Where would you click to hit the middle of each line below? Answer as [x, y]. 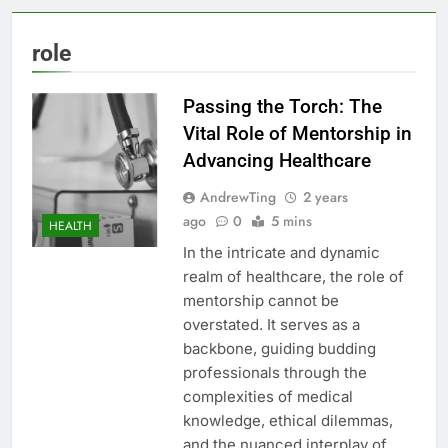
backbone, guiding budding [279, 349]
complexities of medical [267, 397]
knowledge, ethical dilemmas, [287, 421]
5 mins [291, 221]
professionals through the [274, 373]
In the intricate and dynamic [281, 253]
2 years [325, 197]
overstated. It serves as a [271, 325]
